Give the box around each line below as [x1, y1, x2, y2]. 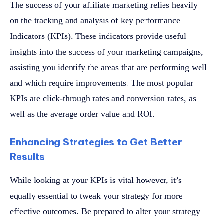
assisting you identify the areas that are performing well [10, 62, 207, 72]
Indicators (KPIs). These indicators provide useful [10, 31, 186, 41]
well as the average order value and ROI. [10, 109, 155, 119]
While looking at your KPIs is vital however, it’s [10, 175, 182, 185]
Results [10, 150, 47, 163]
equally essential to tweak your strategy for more [10, 190, 182, 200]
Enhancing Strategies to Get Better [10, 135, 182, 148]
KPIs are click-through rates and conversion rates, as [10, 93, 196, 103]
